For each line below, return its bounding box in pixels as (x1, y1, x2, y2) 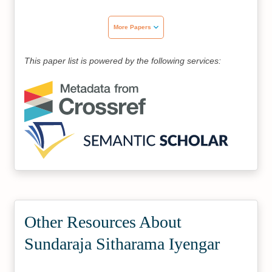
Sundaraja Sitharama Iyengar (24, 234, 220, 253)
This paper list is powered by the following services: (24, 55, 222, 66)
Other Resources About (24, 212, 182, 231)
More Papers (114, 23, 151, 30)
